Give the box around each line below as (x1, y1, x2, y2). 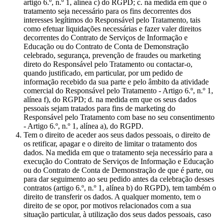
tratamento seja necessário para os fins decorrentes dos (24, 6, 191, 15)
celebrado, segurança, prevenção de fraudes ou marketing (24, 51, 201, 59)
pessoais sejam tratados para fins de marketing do (24, 104, 175, 112)
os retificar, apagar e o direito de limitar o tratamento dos (24, 139, 197, 148)
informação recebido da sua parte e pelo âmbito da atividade (24, 77, 209, 86)
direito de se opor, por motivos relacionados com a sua (24, 201, 191, 210)
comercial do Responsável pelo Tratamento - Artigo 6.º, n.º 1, (24, 86, 213, 95)
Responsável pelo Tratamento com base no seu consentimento (24, 112, 215, 121)
